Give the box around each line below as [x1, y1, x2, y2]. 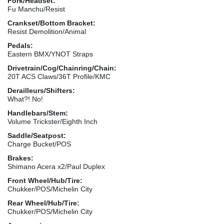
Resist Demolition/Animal [7, 27, 86, 35]
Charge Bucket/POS [7, 139, 71, 148]
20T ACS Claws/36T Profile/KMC [7, 72, 110, 80]
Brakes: [7, 153, 33, 162]
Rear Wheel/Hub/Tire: [7, 198, 79, 207]
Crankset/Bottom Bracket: [7, 18, 95, 27]
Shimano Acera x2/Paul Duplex [7, 162, 105, 170]
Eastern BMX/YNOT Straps [7, 49, 93, 58]
